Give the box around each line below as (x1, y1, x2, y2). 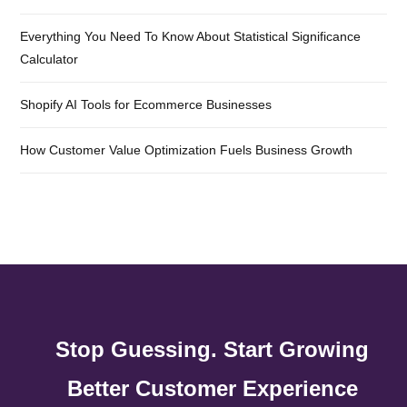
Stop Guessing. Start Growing (55, 337, 370, 362)
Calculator (20, 52, 78, 67)
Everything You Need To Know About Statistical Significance (20, 29, 361, 45)
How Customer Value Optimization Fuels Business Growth (20, 143, 352, 158)
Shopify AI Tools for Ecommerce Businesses (20, 97, 272, 113)
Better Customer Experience (66, 375, 358, 401)
